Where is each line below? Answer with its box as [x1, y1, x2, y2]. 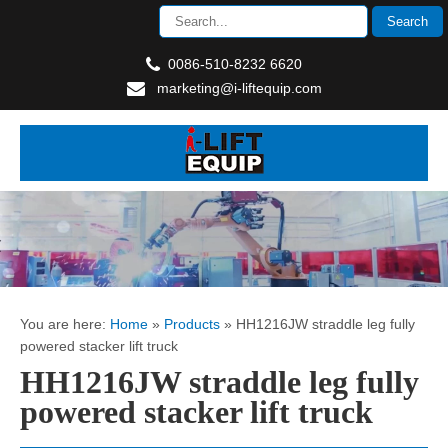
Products [164, 316, 220, 332]
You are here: [20, 316, 110, 332]
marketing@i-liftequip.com [156, 80, 322, 96]
